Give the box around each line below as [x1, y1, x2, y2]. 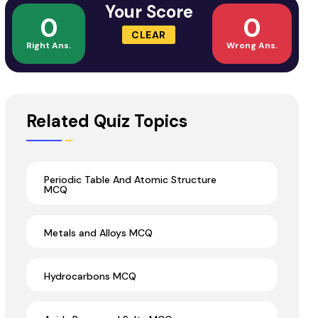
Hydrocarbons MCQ [44, 270, 136, 283]
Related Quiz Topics [26, 110, 187, 133]
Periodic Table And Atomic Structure [44, 173, 216, 187]
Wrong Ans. [226, 39, 278, 51]
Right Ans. [26, 39, 71, 51]
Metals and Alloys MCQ [44, 226, 153, 240]
